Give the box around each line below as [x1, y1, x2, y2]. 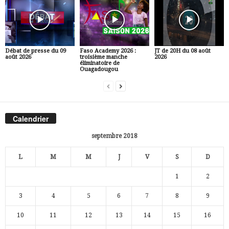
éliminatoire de [79, 60, 120, 67]
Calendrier [13, 113, 49, 124]
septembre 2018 [91, 132, 138, 140]
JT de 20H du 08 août [154, 48, 211, 55]
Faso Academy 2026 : [79, 48, 136, 55]
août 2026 [5, 54, 31, 61]
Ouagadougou [79, 66, 118, 73]
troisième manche [79, 54, 127, 61]
